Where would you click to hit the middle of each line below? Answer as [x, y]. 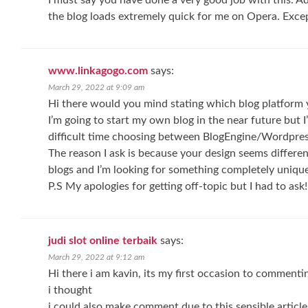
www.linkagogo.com [98, 71]
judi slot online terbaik [103, 241]
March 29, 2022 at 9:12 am [96, 257]
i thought [70, 290]
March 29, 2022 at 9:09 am [96, 87]
